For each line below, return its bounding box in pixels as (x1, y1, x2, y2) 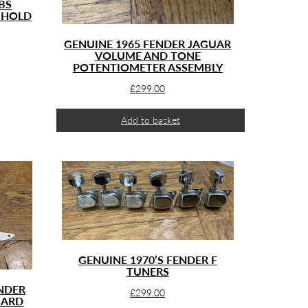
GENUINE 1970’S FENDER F (78, 253, 217, 266)
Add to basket (120, 114, 180, 126)
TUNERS (126, 265, 169, 278)
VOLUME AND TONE (94, 49, 201, 62)
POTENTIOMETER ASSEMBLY (72, 60, 223, 74)
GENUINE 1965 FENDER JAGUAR (64, 37, 232, 50)
